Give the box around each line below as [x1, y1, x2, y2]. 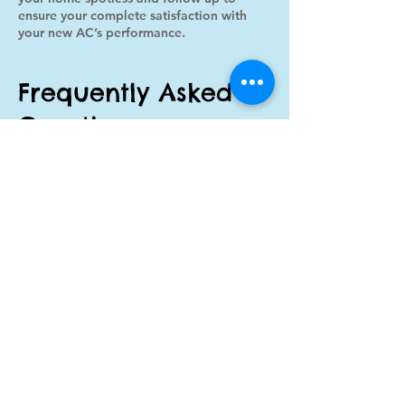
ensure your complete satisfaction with [18, 7, 247, 24]
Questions [18, 110, 140, 141]
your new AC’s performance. [18, 24, 185, 41]
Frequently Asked [18, 77, 232, 108]
